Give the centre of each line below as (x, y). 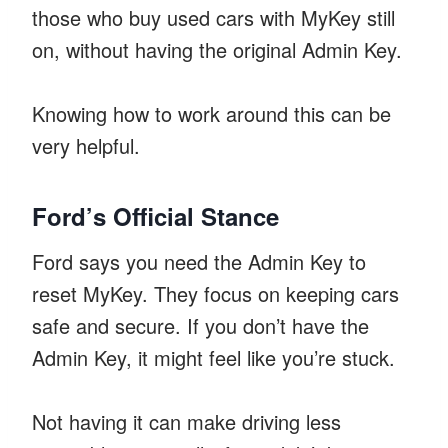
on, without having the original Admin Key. (217, 49)
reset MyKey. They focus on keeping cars (215, 293)
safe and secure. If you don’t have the (200, 325)
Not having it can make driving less (186, 421)
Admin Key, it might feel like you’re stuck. (213, 357)
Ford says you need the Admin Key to (199, 261)
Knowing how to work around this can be (211, 113)
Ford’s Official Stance (155, 215)
